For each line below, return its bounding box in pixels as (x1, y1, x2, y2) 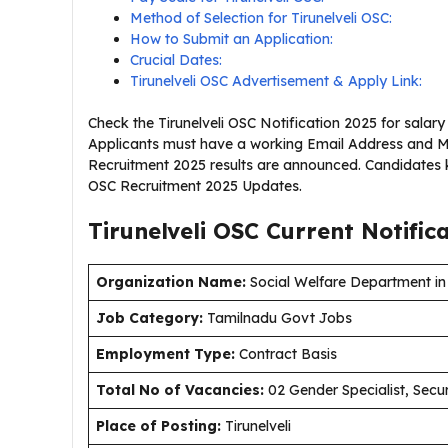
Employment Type (96, 345, 231, 363)
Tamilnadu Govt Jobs (203, 309, 356, 327)
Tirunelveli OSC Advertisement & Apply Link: (130, 72, 422, 90)
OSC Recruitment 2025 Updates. (88, 177, 302, 195)
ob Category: (105, 309, 203, 327)
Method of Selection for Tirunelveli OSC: (130, 9, 392, 27)
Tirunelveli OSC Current (88, 217, 361, 245)
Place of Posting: (96, 417, 221, 435)
